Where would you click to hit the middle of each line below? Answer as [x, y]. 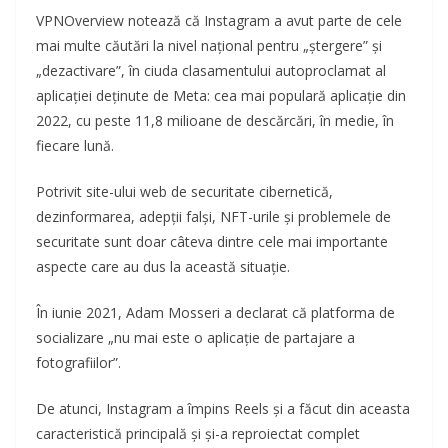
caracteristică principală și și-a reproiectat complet [198, 434]
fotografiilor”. [78, 363]
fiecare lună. [75, 146]
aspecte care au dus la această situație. [163, 267]
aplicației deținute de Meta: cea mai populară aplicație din [221, 96]
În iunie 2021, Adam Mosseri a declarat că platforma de [215, 313]
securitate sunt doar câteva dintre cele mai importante [212, 242]
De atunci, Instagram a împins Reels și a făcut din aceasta [223, 409]
